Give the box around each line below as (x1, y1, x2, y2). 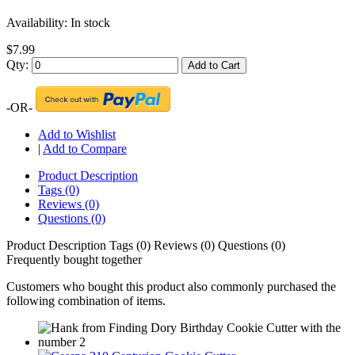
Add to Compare (43, 142, 127, 156)
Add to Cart (188, 59, 240, 72)
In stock (71, 16, 110, 30)
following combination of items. (6, 294, 166, 308)
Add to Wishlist (38, 128, 116, 142)
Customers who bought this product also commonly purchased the (6, 280, 336, 294)
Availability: (6, 16, 71, 30)
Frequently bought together (6, 253, 142, 267)
